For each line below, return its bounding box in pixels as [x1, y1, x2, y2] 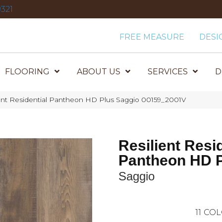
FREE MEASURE [119, 32, 185, 42]
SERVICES [148, 67, 188, 76]
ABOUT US [77, 67, 121, 76]
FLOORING [5, 67, 50, 76]
